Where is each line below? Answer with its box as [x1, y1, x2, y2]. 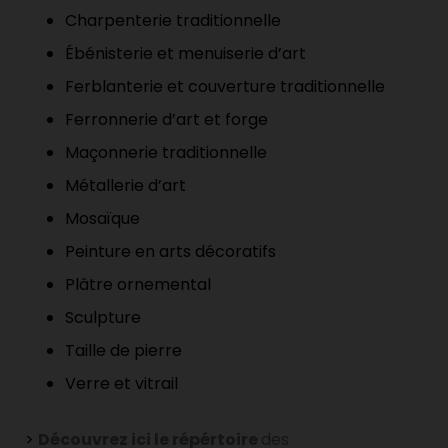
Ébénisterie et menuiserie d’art [65, 42, 306, 66]
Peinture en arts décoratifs [65, 240, 276, 264]
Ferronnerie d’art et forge [65, 108, 268, 132]
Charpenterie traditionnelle [65, 9, 281, 33]
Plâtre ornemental [65, 273, 211, 297]
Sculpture [65, 306, 141, 330]
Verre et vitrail [65, 372, 178, 396]
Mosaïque [65, 207, 140, 231]
